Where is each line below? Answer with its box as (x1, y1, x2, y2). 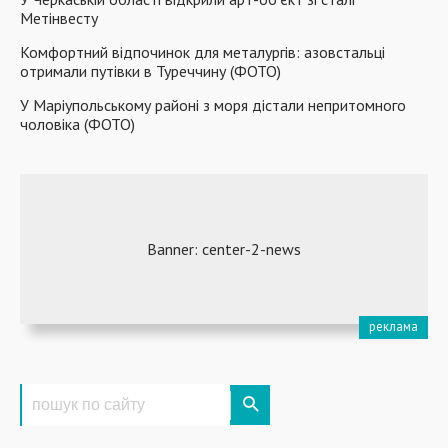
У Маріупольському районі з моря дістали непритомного (20, 95, 406, 115)
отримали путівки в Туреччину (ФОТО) (20, 61, 281, 81)
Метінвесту (20, 8, 98, 28)
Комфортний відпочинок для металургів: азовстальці (20, 42, 385, 62)
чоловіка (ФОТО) (20, 114, 135, 134)
